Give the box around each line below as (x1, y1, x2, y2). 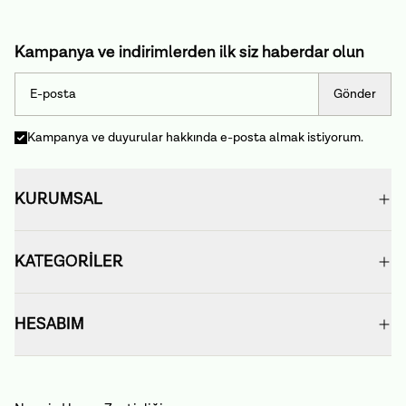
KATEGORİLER (14, 251, 123, 273)
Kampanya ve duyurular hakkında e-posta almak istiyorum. (27, 130, 363, 147)
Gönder (333, 86, 376, 103)
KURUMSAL (14, 188, 102, 210)
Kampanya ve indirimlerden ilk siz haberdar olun (14, 42, 364, 63)
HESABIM (14, 314, 84, 335)
